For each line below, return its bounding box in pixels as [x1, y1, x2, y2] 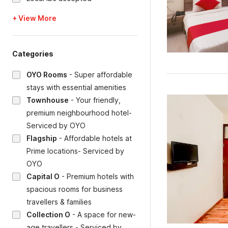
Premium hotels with [67, 172, 134, 181]
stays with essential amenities [26, 83, 126, 92]
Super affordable [74, 70, 132, 79]
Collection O [26, 210, 70, 219]
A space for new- [77, 210, 136, 219]
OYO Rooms [26, 70, 67, 79]
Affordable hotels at [64, 134, 132, 142]
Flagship [26, 134, 57, 142]
